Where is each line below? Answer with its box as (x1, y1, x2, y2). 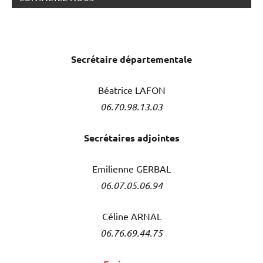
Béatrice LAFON (97, 84, 166, 96)
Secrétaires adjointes (83, 131, 180, 144)
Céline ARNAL (102, 210, 161, 222)
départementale (120, 53, 192, 66)
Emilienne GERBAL (92, 163, 171, 175)
